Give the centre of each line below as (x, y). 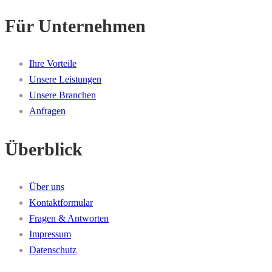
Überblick (44, 149)
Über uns (47, 187)
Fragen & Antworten (69, 219)
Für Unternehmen (75, 26)
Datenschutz (53, 250)
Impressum (50, 234)
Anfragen (47, 111)
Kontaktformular (61, 203)
